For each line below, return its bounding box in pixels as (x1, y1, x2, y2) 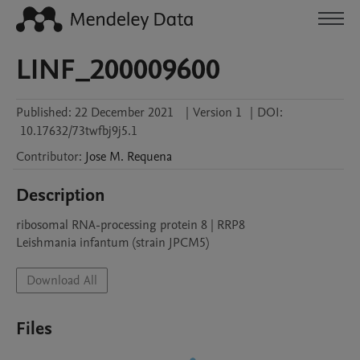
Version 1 (193, 104, 242, 121)
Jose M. (85, 148, 124, 166)
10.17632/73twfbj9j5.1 (20, 122, 137, 140)
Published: (16, 104, 72, 121)
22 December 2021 (75, 104, 174, 121)
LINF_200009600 (16, 51, 220, 89)
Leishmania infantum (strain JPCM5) (16, 234, 209, 252)
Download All (27, 272, 97, 289)
